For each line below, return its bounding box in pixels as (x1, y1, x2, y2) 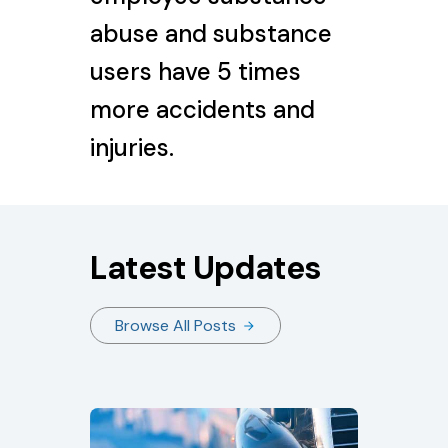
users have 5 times (89, 55, 301, 87)
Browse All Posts (114, 315, 236, 337)
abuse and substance (89, 17, 332, 49)
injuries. (89, 131, 174, 163)
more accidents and (89, 93, 315, 125)
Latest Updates (89, 247, 321, 290)
